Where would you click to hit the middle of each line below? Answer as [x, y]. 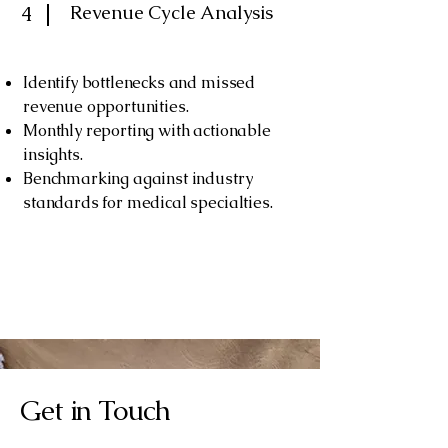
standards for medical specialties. [148, 202]
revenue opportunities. [106, 106]
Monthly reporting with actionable [147, 130]
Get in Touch [95, 410]
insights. [53, 154]
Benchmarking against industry [138, 178]
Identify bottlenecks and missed [139, 82]
